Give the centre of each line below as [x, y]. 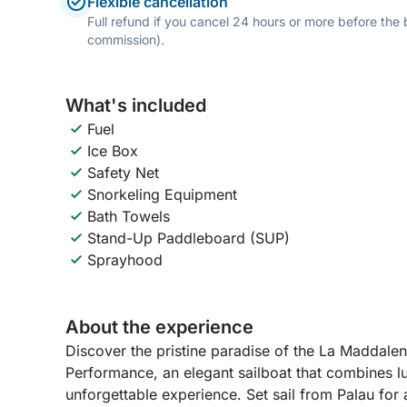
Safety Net [123, 173]
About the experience [159, 327]
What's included [136, 105]
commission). [126, 40]
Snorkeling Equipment [162, 194]
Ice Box [113, 151]
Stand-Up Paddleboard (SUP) [189, 238]
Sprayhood [125, 260]
